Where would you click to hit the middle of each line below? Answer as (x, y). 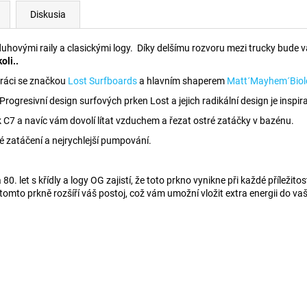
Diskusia (48, 14)
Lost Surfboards (102, 81)
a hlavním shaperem (182, 81)
